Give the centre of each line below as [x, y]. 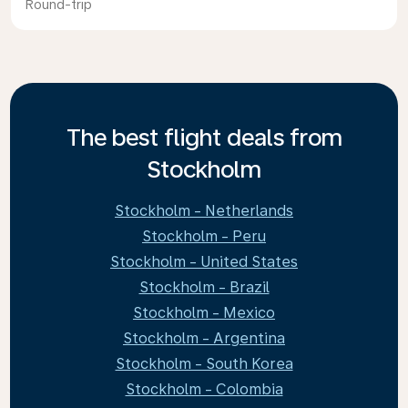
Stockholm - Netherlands [204, 211]
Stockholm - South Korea [204, 364]
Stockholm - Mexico [204, 313]
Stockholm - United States [204, 262]
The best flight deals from [204, 137]
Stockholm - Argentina [204, 338]
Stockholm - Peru [204, 236]
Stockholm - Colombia [204, 389]
